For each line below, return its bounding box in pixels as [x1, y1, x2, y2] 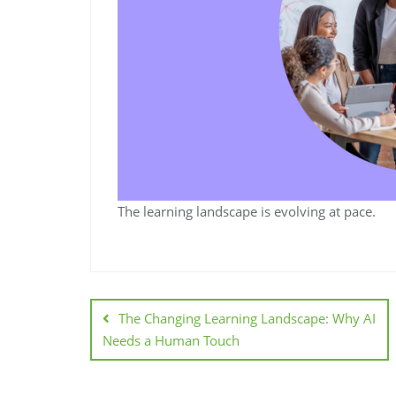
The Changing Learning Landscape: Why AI [118, 308, 376, 327]
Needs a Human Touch [103, 331, 240, 349]
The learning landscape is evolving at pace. [118, 202, 376, 220]
